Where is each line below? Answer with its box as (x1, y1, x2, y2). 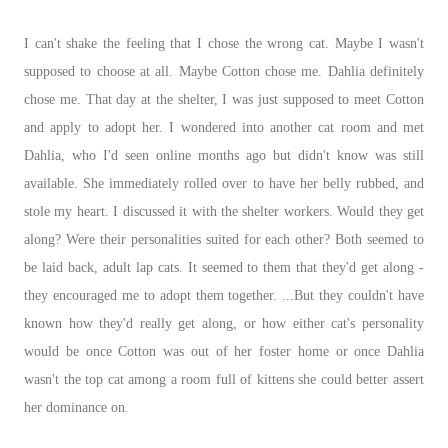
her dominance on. (24, 399, 129, 415)
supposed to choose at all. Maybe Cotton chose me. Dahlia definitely (24, 63, 424, 79)
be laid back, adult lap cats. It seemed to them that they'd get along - (24, 259, 424, 275)
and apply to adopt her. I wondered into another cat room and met (24, 119, 424, 135)
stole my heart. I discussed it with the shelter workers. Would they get (24, 203, 424, 219)
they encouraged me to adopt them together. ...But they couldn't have (24, 287, 424, 303)
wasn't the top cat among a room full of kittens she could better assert (24, 371, 424, 387)
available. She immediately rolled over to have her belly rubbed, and (24, 175, 424, 191)
